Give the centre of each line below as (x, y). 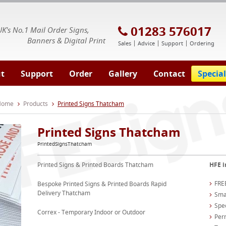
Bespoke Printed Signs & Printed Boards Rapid (102, 184)
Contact (169, 74)
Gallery (123, 74)
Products (36, 104)
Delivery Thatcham (64, 193)
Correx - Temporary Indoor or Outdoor (91, 212)
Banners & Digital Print (66, 40)
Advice (146, 43)
